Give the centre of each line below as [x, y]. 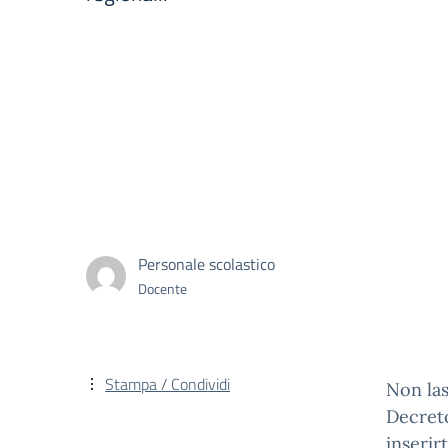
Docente [162, 288]
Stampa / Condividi [167, 384]
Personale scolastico [206, 263]
